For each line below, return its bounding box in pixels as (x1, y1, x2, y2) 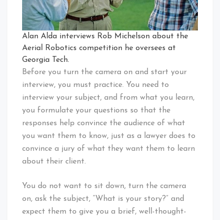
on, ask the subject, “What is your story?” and (22, 194, 184, 203)
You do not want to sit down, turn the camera (22, 182, 186, 190)
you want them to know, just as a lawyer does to (22, 132, 195, 140)
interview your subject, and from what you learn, (22, 93, 194, 102)
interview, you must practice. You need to (22, 81, 169, 89)
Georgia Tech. (22, 55, 69, 64)
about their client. (22, 157, 86, 165)
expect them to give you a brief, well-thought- (22, 207, 186, 216)
